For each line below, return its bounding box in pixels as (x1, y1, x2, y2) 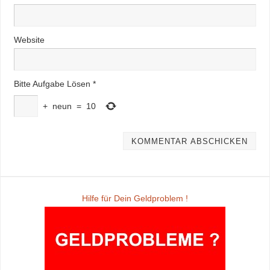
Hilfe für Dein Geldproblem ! (82, 193, 188, 203)
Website (13, 34, 45, 45)
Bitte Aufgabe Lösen (13, 78, 90, 89)
